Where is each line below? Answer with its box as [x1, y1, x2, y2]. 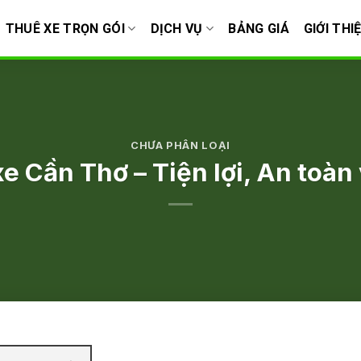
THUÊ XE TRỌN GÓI [5, 20, 125, 36]
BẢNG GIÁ [228, 20, 289, 36]
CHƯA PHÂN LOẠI [130, 139, 231, 152]
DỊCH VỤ [150, 20, 203, 36]
